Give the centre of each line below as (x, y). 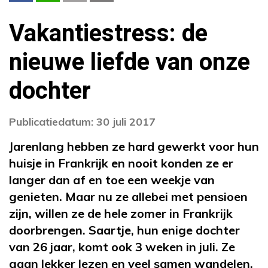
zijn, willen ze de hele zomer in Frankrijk (121, 213)
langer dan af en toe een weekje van (112, 179)
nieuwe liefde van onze (130, 62)
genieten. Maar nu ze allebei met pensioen (128, 196)
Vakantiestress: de (108, 33)
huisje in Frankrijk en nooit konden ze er (121, 163)
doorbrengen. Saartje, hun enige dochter (124, 230)
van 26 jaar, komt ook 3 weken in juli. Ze (122, 246)
